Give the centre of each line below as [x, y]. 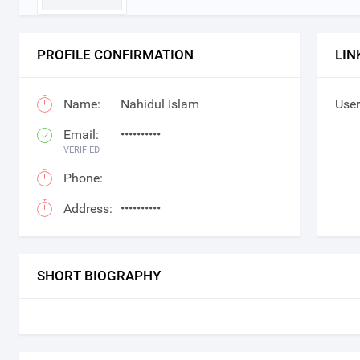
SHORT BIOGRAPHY [99, 276]
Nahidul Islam [160, 104]
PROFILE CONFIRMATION [115, 55]
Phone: [83, 178]
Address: [88, 209]
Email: [81, 135]
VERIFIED [82, 150]
